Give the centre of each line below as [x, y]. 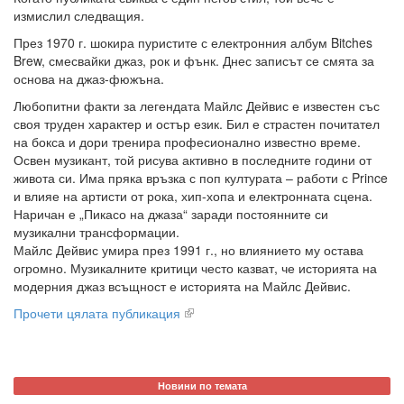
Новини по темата [202, 386]
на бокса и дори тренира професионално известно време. [187, 142]
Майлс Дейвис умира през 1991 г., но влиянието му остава [188, 250]
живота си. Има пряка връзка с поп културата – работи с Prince [201, 178]
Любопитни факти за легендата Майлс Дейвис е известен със [197, 106]
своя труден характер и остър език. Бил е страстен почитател [197, 124]
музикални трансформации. [96, 232]
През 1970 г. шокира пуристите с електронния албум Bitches [193, 43]
